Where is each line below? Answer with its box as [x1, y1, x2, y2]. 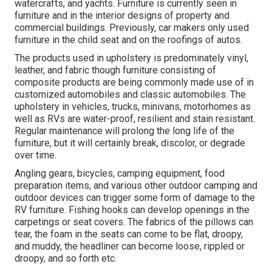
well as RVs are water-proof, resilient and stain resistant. [15, 112, 255, 124]
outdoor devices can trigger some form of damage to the [15, 191, 255, 203]
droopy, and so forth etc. [15, 252, 117, 264]
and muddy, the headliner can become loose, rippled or [15, 240, 245, 252]
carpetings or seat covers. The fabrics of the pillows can [15, 216, 253, 228]
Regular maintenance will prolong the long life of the [15, 124, 234, 137]
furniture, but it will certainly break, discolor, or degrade [15, 137, 245, 149]
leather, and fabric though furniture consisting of [15, 64, 216, 76]
